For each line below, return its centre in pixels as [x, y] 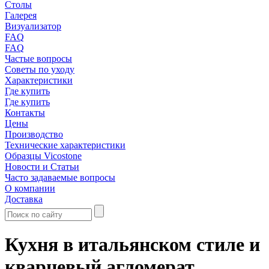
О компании [30, 188]
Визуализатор [33, 26]
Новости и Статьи [42, 167]
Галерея [21, 15]
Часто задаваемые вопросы [60, 177]
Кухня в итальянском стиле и [132, 245]
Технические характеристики [65, 145]
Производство [34, 134]
